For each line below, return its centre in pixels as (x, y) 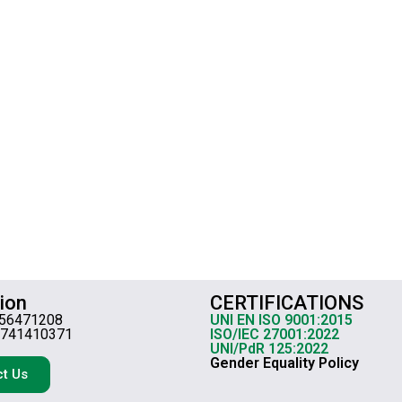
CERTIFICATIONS (287, 303)
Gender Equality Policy (284, 363)
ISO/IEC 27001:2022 (275, 335)
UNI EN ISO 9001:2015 (281, 320)
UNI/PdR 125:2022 (269, 349)
